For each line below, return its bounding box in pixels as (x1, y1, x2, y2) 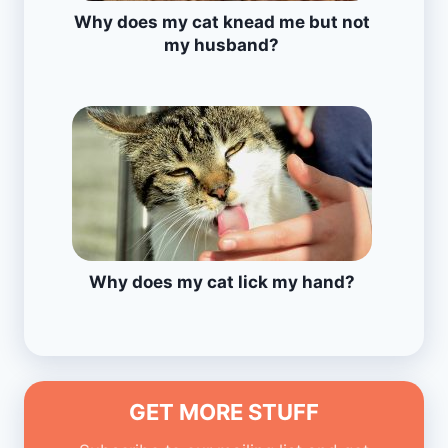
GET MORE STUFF (129, 399, 319, 426)
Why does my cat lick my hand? (88, 271, 355, 292)
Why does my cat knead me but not (73, 11, 370, 32)
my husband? (164, 34, 279, 55)
